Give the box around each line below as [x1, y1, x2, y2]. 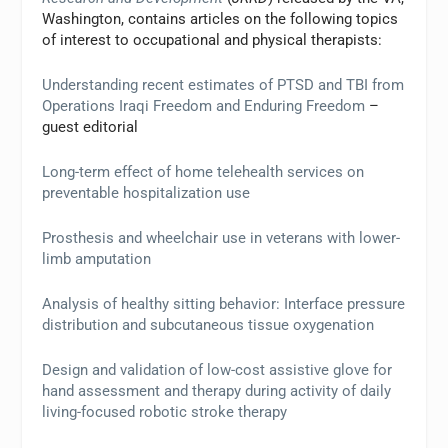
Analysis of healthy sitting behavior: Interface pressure [42, 295, 406, 313]
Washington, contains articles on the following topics [42, 10, 399, 28]
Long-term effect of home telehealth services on [42, 163, 365, 181]
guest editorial [42, 118, 139, 136]
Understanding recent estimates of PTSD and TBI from [42, 76, 405, 94]
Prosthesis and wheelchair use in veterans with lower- [42, 229, 401, 247]
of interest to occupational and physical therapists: [42, 31, 383, 49]
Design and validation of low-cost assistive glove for [42, 361, 393, 379]
